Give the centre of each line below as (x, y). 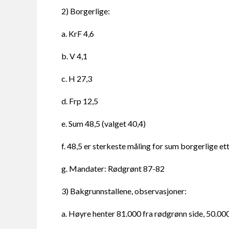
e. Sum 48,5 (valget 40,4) (104, 124)
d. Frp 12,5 (80, 101)
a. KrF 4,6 (78, 34)
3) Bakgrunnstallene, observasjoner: (124, 191)
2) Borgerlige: (86, 11)
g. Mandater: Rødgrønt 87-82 (113, 169)
